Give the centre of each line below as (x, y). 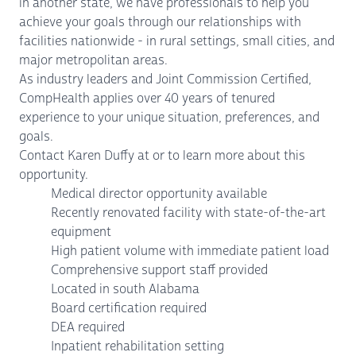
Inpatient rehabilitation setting (137, 346)
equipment (81, 232)
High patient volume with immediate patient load (190, 251)
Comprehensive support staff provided (159, 270)
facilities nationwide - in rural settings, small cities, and (177, 41)
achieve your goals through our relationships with (160, 22)
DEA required (88, 327)
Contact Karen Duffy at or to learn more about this (162, 155)
